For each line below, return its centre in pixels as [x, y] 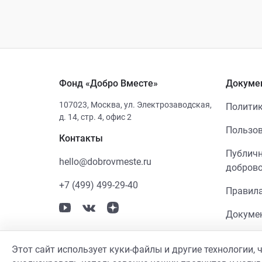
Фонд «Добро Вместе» [108, 83]
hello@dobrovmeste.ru [105, 162]
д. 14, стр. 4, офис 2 [95, 117]
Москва [104, 105]
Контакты [81, 138]
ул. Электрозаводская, [168, 105]
